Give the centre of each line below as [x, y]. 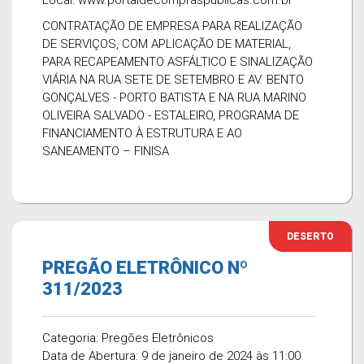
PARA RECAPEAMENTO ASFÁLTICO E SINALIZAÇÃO [178, 62]
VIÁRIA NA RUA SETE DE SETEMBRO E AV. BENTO [173, 80]
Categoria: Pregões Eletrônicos [128, 338]
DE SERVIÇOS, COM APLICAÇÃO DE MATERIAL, [167, 44]
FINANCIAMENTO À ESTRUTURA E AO [142, 133]
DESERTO [310, 236]
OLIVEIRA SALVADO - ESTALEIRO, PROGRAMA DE [171, 115]
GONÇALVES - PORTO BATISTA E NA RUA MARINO [174, 97]
